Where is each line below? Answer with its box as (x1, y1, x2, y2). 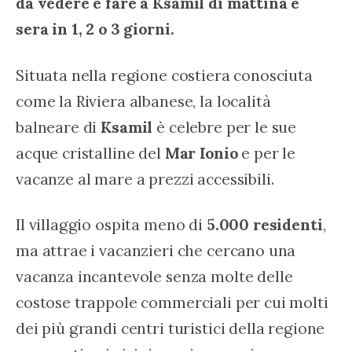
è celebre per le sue (152, 116, 301, 137)
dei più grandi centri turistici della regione (16, 317, 329, 338)
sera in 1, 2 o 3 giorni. (16, 19, 174, 39)
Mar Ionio (164, 142, 238, 163)
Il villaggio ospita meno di (16, 214, 207, 234)
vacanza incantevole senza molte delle (16, 266, 297, 286)
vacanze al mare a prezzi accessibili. (16, 168, 274, 189)
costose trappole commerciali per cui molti (16, 291, 332, 312)
